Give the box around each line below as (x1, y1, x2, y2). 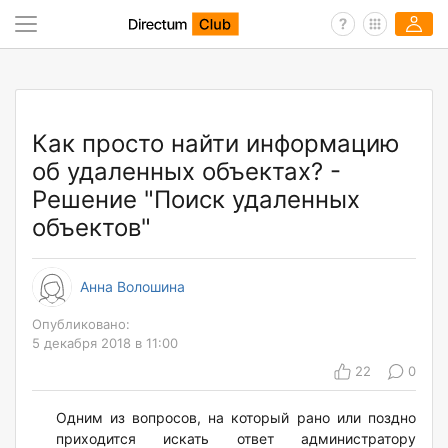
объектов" (32, 213, 151, 243)
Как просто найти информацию (32, 129, 400, 159)
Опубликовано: (32, 316, 130, 333)
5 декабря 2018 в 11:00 (32, 335, 178, 352)
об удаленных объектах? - (32, 157, 341, 187)
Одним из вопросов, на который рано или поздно (55, 409, 416, 427)
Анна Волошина (80, 278, 185, 296)
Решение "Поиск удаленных (32, 185, 360, 215)
